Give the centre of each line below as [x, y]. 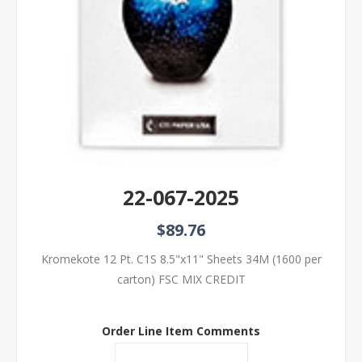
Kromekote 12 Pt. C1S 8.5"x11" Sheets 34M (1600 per [181, 259]
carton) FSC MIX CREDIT [181, 280]
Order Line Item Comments [181, 330]
